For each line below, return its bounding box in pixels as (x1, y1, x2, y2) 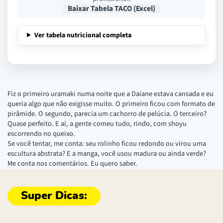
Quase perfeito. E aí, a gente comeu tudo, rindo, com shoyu (7, 118, 187, 129)
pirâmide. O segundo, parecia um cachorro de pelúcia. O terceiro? (7, 108, 207, 119)
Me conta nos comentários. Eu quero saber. (7, 158, 137, 169)
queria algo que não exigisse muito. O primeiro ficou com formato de (7, 98, 215, 109)
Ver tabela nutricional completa (34, 30, 131, 40)
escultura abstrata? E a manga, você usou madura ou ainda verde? (7, 148, 206, 159)
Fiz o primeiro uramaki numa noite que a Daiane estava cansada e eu (7, 88, 214, 99)
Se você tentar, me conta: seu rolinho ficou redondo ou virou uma (7, 138, 206, 149)
